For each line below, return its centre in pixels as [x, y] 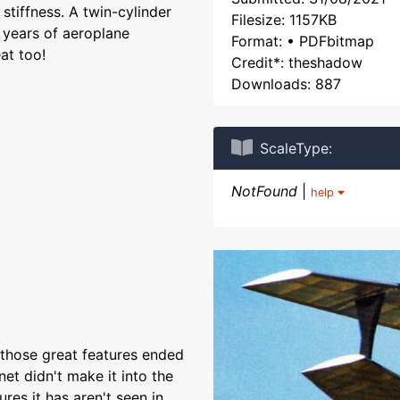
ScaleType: [296, 148]
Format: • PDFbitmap [303, 41]
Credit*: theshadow [297, 62]
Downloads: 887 [286, 84]
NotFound [264, 191]
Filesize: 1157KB [284, 20]
